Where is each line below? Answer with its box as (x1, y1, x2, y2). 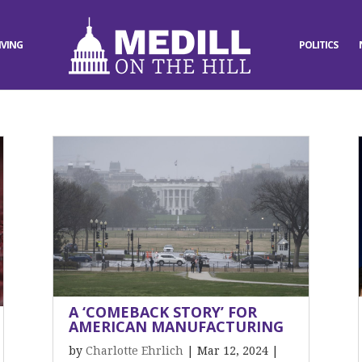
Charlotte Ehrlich (85, 344, 183, 357)
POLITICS (299, 38, 339, 52)
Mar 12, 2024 (196, 344, 268, 357)
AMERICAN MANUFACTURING (68, 317, 284, 336)
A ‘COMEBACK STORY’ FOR (68, 302, 257, 322)
